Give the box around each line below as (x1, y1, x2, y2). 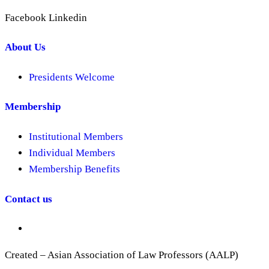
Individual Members (29, 147, 115, 159)
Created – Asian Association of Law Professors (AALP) (5, 249, 238, 261)
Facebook (5, 11, 46, 23)
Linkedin (49, 11, 87, 23)
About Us (5, 41, 46, 53)
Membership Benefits (29, 163, 120, 175)
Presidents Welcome (29, 71, 115, 83)
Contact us (5, 193, 52, 205)
